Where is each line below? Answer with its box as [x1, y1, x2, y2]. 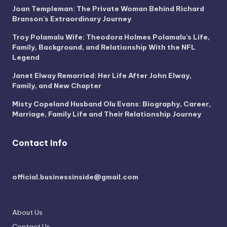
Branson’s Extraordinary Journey [12, 14, 131, 23]
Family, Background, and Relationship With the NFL [12, 42, 196, 52]
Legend [12, 52, 40, 62]
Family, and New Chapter [12, 81, 101, 90]
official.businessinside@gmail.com [12, 172, 138, 182]
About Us [12, 208, 43, 217]
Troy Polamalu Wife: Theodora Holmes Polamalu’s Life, [12, 32, 210, 42]
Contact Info [12, 138, 67, 148]
